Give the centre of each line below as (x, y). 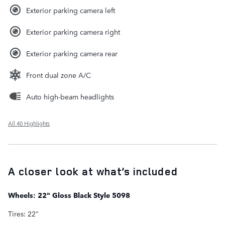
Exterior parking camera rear (72, 53)
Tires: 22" (23, 213)
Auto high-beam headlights (70, 96)
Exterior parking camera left (71, 10)
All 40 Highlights (29, 123)
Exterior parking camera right (73, 31)
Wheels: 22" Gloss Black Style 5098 (69, 195)
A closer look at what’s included (93, 171)
